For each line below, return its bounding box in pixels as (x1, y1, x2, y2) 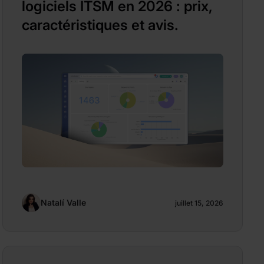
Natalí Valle (41, 197, 86, 207)
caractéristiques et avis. (22, 16, 179, 34)
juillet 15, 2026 (175, 199, 223, 208)
